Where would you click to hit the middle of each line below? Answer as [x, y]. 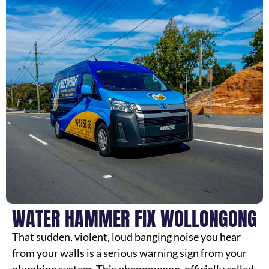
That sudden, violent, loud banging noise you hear [126, 237]
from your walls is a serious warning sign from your [129, 253]
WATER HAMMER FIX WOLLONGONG [134, 219]
